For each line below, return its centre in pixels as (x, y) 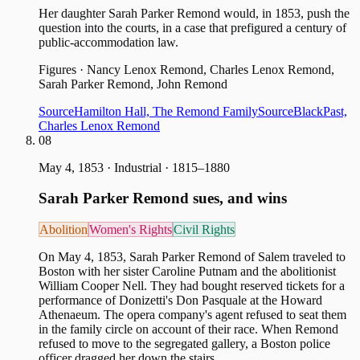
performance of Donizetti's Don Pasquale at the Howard (180, 301)
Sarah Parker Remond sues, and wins (163, 198)
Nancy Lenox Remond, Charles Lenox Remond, (211, 69)
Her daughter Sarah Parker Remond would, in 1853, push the (194, 13)
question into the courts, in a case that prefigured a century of (192, 27)
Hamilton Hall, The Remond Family (166, 111)
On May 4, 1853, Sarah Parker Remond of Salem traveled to (192, 257)
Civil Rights (204, 230)
